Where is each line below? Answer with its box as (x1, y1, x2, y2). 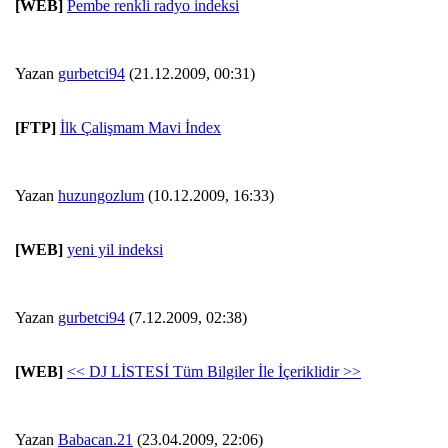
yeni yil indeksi (67, 241, 163, 259)
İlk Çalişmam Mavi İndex (60, 119, 221, 137)
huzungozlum (58, 187, 144, 205)
